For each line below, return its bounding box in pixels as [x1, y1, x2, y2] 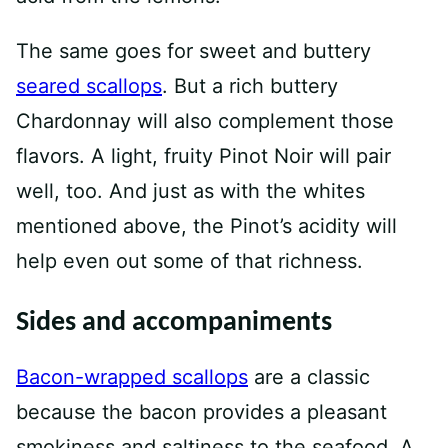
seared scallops [16, 74, 162, 98]
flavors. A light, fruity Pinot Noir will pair [16, 144, 391, 168]
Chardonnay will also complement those [16, 109, 394, 133]
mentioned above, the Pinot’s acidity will [16, 214, 397, 238]
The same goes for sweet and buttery [16, 39, 371, 63]
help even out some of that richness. [16, 249, 363, 273]
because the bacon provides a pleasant [16, 400, 387, 424]
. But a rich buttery [162, 74, 338, 98]
